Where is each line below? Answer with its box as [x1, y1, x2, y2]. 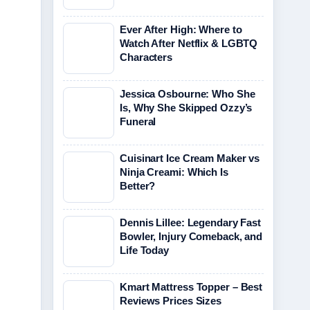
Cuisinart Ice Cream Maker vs [120, 152, 260, 164]
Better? [120, 180, 156, 192]
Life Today [120, 244, 169, 256]
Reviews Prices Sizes [120, 295, 221, 307]
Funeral [120, 116, 156, 127]
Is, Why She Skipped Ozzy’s [120, 102, 253, 113]
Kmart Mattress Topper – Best [120, 281, 263, 293]
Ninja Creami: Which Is [120, 166, 228, 178]
